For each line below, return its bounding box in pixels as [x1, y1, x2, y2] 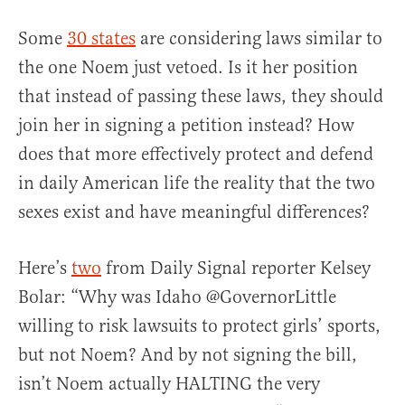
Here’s [18, 257, 71, 280]
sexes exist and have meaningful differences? [18, 201, 370, 224]
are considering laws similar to [136, 27, 382, 51]
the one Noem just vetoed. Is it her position [18, 56, 358, 80]
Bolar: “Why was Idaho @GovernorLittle [18, 286, 336, 309]
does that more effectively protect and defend [18, 143, 373, 166]
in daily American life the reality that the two [18, 172, 375, 195]
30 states [67, 27, 136, 51]
